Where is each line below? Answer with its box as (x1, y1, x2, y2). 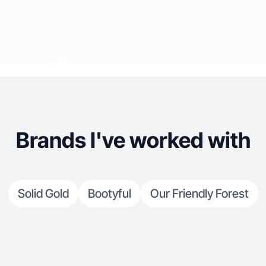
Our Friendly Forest (150, 186, 249, 201)
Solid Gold (17, 186, 69, 201)
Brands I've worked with (15, 127, 251, 153)
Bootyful (87, 186, 131, 201)
